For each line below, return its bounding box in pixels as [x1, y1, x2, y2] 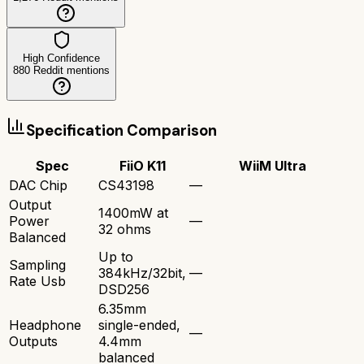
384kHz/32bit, [98, 265, 186, 282]
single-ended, [98, 317, 180, 334]
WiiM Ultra [238, 158, 306, 175]
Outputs [9, 333, 58, 350]
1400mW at [98, 205, 168, 222]
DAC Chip [9, 177, 67, 194]
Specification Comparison [26, 119, 217, 141]
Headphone [9, 317, 81, 334]
